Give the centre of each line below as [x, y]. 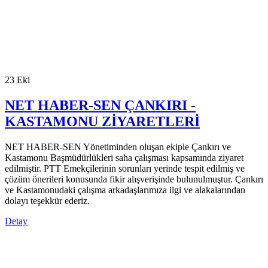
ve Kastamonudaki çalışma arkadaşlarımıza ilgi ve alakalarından [125, 190]
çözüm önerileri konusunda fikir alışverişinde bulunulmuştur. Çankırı [134, 179]
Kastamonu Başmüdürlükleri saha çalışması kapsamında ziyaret [124, 157]
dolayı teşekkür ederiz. [47, 200]
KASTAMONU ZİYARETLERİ [102, 121]
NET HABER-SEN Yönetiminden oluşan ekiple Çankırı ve [118, 147]
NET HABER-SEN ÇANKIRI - [100, 105]
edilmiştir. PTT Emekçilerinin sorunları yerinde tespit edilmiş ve [125, 168]
